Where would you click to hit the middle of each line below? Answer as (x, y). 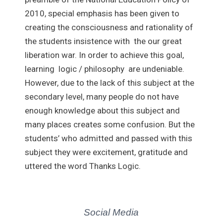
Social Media (111, 212)
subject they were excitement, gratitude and (106, 152)
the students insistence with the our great (103, 41)
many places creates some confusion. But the (110, 124)
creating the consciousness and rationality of (109, 27)
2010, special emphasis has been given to (102, 13)
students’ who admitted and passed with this (109, 138)
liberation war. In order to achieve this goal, (104, 55)
